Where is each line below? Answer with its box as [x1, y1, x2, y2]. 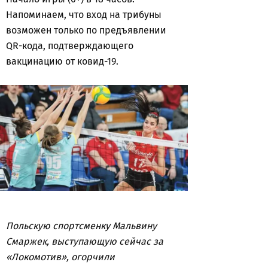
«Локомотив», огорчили [6, 251, 115, 263]
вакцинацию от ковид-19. [6, 56, 118, 67]
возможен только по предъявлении [6, 25, 166, 36]
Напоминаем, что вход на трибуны [6, 9, 162, 20]
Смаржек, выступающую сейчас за [6, 235, 163, 247]
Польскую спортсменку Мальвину [6, 220, 157, 232]
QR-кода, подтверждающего [6, 40, 133, 51]
